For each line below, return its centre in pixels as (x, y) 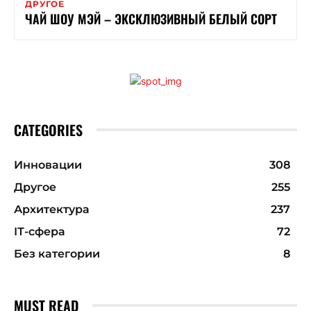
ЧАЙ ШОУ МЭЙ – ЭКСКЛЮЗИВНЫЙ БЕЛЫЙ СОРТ (151, 18)
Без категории (57, 253)
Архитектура (52, 209)
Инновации (48, 165)
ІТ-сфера (40, 231)
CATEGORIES (48, 129)
